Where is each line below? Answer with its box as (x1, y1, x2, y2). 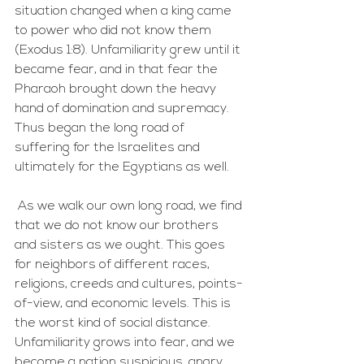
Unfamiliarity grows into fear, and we (15, 336, 238, 349)
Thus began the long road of (15, 122, 188, 135)
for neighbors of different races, (15, 258, 213, 271)
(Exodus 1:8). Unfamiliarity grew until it (15, 44, 244, 57)
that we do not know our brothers (15, 219, 222, 232)
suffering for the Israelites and (15, 141, 203, 154)
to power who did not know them (15, 24, 214, 37)
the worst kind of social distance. (15, 317, 214, 330)
